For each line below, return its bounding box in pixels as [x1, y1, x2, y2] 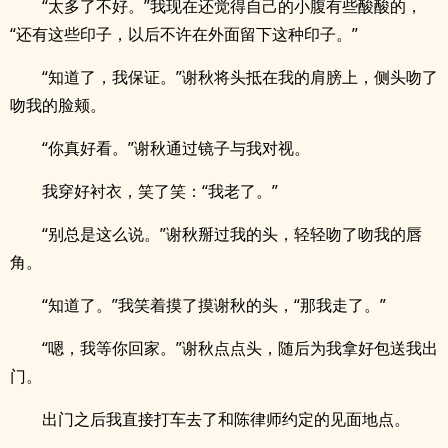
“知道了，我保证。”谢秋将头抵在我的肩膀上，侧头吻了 [42, 66, 438, 88]
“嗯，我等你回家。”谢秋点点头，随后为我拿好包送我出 [42, 337, 438, 359]
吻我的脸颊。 [10, 94, 106, 116]
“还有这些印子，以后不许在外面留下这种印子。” [10, 23, 358, 45]
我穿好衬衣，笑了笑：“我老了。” [42, 180, 278, 202]
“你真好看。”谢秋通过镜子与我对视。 [42, 137, 310, 159]
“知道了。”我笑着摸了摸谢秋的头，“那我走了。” [42, 294, 386, 316]
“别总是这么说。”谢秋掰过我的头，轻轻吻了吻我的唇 [42, 223, 422, 245]
